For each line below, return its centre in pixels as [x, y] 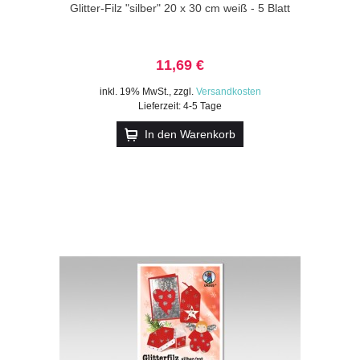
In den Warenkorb [190, 134]
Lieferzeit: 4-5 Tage [180, 106]
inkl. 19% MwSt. [134, 91]
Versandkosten [228, 91]
